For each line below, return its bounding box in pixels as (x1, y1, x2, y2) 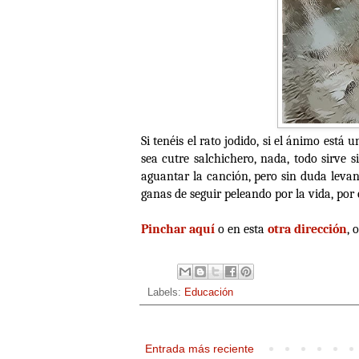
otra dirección (268, 222, 347, 237)
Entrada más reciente (145, 341, 254, 355)
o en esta (215, 222, 268, 237)
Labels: (147, 286, 184, 298)
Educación (184, 286, 233, 298)
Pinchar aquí (141, 222, 215, 237)
